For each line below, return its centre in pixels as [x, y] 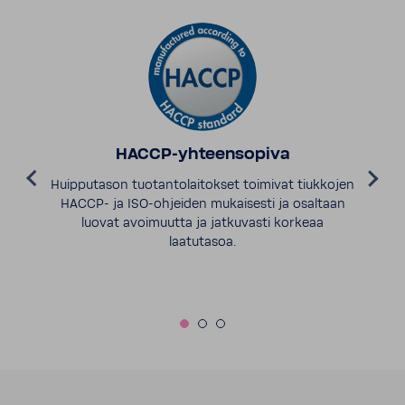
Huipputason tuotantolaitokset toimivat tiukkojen [202, 186]
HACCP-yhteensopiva [202, 155]
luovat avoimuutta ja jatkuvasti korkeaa [202, 224]
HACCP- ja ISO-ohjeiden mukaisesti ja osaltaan [202, 205]
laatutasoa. [202, 243]
